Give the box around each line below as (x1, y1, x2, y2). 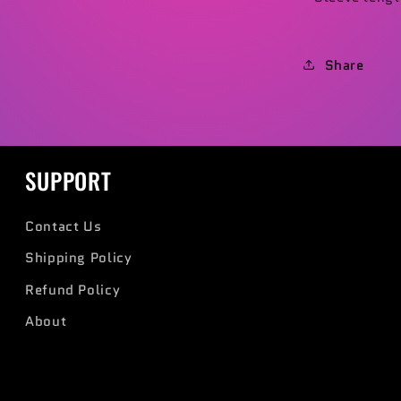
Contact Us (25, 216, 102, 235)
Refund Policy (25, 279, 121, 299)
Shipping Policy (25, 248, 132, 268)
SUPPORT (25, 163, 112, 197)
